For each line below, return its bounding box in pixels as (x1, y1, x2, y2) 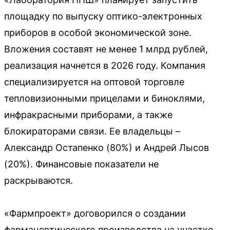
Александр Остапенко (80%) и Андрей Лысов (4, 142, 209, 153)
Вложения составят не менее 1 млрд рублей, (4, 44, 208, 54)
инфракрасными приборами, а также (4, 109, 172, 120)
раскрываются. (4, 175, 73, 186)
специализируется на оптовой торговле (4, 76, 184, 87)
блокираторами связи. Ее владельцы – (4, 126, 180, 137)
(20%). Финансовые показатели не (4, 159, 159, 169)
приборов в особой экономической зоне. (4, 27, 191, 38)
